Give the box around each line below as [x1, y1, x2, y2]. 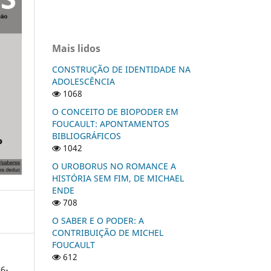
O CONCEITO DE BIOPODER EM [52, 105, 178, 117]
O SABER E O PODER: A [52, 214, 144, 226]
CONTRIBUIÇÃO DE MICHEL [52, 226, 163, 238]
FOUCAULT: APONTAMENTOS [52, 117, 169, 129]
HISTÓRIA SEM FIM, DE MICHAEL [52, 172, 184, 184]
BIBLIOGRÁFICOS [52, 129, 121, 142]
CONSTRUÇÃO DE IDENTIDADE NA [52, 63, 191, 75]
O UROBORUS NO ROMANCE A [52, 160, 176, 172]
